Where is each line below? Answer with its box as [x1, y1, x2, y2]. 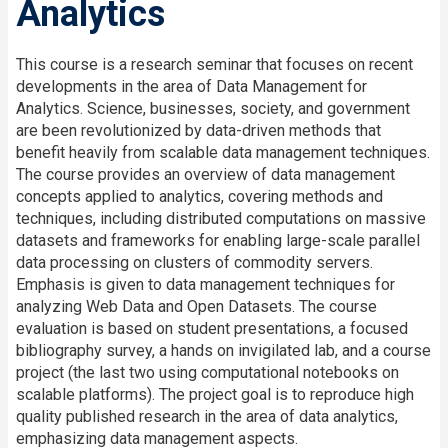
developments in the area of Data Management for [16, 76, 367, 96]
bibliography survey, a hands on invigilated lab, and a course [16, 340, 431, 360]
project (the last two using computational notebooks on [16, 362, 399, 382]
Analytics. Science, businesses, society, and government [16, 98, 410, 118]
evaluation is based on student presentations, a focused [16, 318, 408, 338]
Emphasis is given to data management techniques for [16, 274, 395, 294]
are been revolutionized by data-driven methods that [16, 120, 381, 140]
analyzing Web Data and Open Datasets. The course [16, 296, 377, 316]
